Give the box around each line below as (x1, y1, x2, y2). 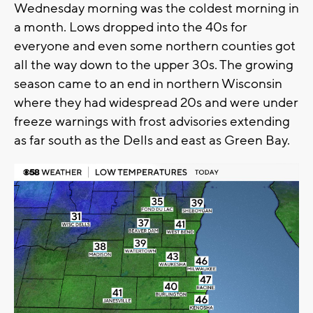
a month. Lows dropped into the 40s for (14, 18, 247, 36)
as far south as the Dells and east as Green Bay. (14, 131, 293, 149)
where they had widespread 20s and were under (14, 94, 298, 111)
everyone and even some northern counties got (14, 37, 296, 54)
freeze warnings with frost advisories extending (14, 112, 290, 130)
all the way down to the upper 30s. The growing (14, 56, 293, 73)
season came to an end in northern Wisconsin (14, 75, 282, 92)
